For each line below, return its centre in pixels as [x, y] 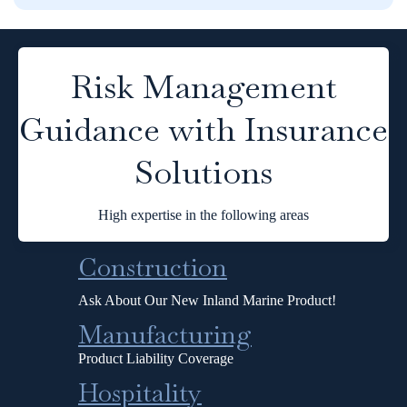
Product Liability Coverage [156, 359]
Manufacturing [165, 335]
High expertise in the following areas [203, 215]
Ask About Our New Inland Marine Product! [207, 301]
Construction [153, 268]
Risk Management [203, 87]
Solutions [203, 173]
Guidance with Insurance [203, 130]
